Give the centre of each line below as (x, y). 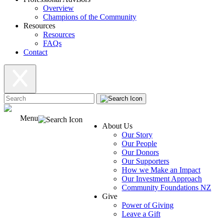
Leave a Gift (141, 214)
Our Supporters (145, 161)
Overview (58, 8)
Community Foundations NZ (166, 187)
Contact (35, 52)
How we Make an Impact (161, 170)
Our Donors (140, 152)
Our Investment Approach (162, 179)
